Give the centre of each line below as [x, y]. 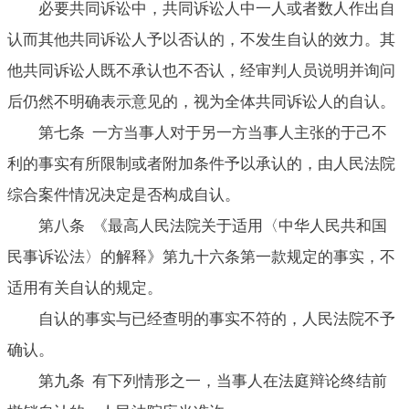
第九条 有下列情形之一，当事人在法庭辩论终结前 [213, 381]
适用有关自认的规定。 [85, 288]
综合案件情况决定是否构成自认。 [124, 194]
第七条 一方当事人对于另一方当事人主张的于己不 [213, 132]
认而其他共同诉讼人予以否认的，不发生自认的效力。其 [201, 39]
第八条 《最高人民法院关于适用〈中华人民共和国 [213, 225]
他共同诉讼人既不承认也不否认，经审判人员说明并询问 [201, 70]
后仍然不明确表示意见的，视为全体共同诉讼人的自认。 [201, 101]
